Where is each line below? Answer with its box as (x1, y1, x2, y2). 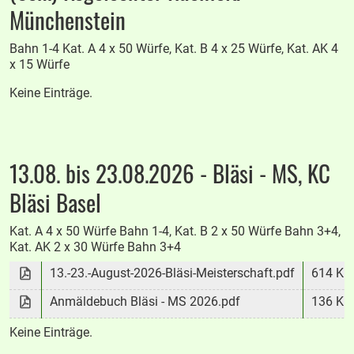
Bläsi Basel (9, 185, 102, 219)
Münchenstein (9, 3, 126, 37)
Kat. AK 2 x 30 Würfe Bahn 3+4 (9, 239, 182, 254)
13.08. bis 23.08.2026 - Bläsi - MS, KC (9, 156, 331, 190)
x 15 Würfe (9, 57, 70, 73)
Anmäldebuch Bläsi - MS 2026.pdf (50, 293, 241, 309)
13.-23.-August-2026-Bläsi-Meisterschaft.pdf (50, 265, 296, 281)
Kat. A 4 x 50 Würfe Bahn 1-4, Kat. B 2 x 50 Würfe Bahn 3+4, (9, 223, 341, 239)
